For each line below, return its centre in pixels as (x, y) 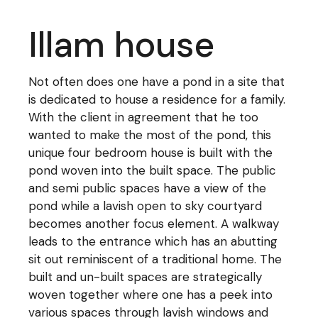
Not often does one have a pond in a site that (157, 82)
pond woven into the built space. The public (153, 170)
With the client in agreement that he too (144, 117)
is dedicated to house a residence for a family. (157, 99)
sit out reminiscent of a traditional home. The (155, 259)
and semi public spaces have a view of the (148, 188)
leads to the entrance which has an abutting (153, 241)
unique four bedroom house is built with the (151, 153)
